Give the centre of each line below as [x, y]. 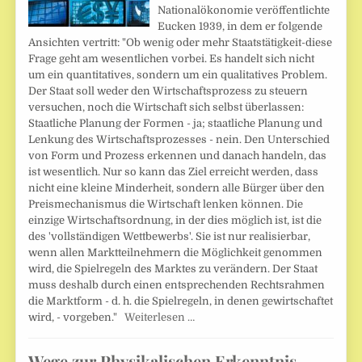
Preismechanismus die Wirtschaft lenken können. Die [166, 204]
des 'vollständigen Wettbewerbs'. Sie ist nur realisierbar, [170, 237]
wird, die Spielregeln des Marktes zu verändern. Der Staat [173, 269]
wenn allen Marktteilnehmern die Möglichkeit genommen [176, 253]
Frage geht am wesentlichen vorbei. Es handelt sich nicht [172, 59]
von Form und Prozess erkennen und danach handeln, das [178, 156]
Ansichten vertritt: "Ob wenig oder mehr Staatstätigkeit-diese [181, 43]
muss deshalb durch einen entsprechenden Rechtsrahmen [177, 285]
